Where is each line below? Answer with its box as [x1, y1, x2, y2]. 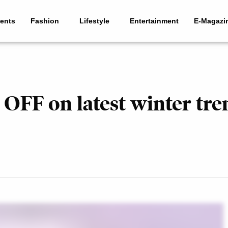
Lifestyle [79, 17, 110, 25]
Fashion [31, 17, 60, 25]
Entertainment [130, 17, 179, 25]
